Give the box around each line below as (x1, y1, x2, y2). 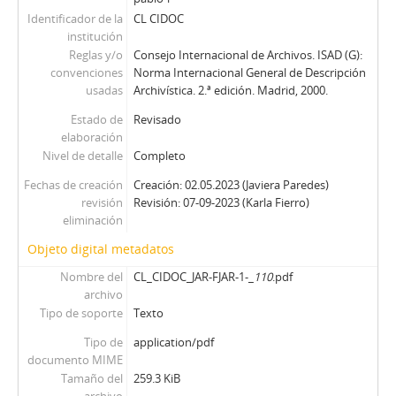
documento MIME (27, 352, 123, 368)
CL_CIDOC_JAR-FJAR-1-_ (133, 269, 254, 285)
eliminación (62, 212, 123, 228)
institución (66, 28, 123, 44)
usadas (85, 82, 123, 98)
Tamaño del (60, 370, 123, 386)
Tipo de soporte (39, 305, 123, 321)
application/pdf (133, 334, 214, 350)
